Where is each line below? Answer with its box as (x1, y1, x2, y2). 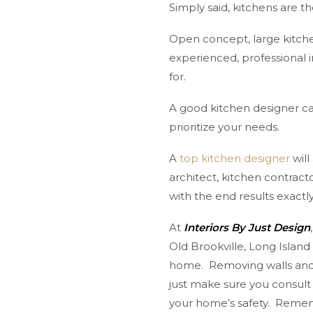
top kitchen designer (180, 152, 290, 165)
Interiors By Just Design (184, 221, 310, 234)
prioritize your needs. (169, 120, 282, 133)
